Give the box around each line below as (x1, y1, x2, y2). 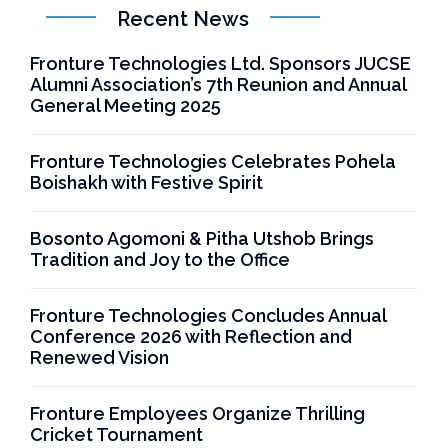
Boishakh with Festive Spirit (30, 171, 263, 193)
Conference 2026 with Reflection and (30, 325, 352, 347)
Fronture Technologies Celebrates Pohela (30, 150, 396, 172)
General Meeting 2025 (30, 94, 221, 116)
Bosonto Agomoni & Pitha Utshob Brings (30, 227, 374, 249)
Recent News (117, 6, 254, 31)
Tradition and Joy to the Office (30, 248, 290, 270)
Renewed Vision (30, 346, 169, 368)
